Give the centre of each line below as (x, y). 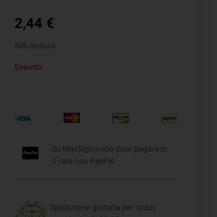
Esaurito (28, 67)
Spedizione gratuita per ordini (103, 207)
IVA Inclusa (35, 45)
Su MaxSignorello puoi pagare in (109, 148)
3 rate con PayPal (83, 161)
